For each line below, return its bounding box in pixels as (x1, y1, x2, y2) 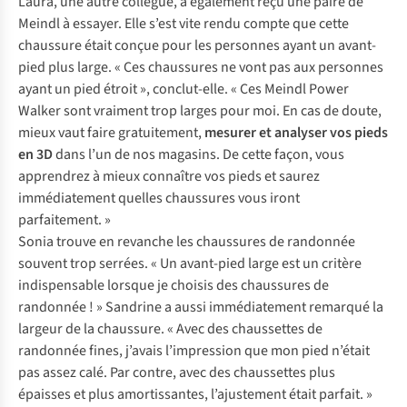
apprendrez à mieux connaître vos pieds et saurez (18, 166, 320, 187)
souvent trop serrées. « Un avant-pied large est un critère (18, 253, 362, 274)
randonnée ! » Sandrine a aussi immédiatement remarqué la (18, 297, 383, 318)
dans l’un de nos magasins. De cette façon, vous (53, 144, 344, 165)
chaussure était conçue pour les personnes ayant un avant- (18, 35, 376, 56)
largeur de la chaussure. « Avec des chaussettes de (18, 319, 323, 340)
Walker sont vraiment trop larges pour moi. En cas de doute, (18, 101, 382, 122)
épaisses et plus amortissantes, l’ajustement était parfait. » (18, 384, 372, 405)
